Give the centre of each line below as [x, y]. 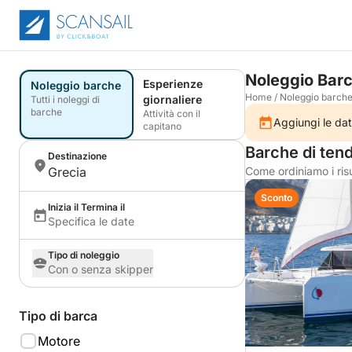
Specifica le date [91, 221]
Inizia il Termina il [86, 207]
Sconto [277, 198]
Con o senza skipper [101, 269]
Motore [59, 341]
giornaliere [172, 99]
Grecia [67, 172]
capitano [162, 126]
